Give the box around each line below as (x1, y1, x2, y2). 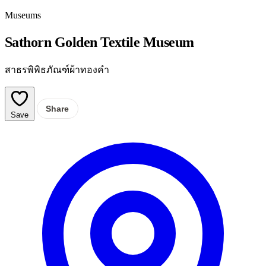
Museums (5, 10, 41, 20)
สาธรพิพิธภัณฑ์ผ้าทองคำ (5, 64, 109, 75)
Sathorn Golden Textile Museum (5, 34, 194, 50)
